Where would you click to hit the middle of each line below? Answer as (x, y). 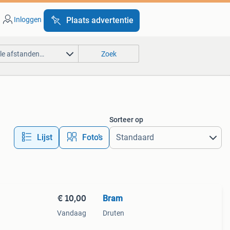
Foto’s (92, 137)
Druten (113, 213)
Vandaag (71, 213)
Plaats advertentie (100, 20)
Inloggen (27, 20)
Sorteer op (126, 120)
